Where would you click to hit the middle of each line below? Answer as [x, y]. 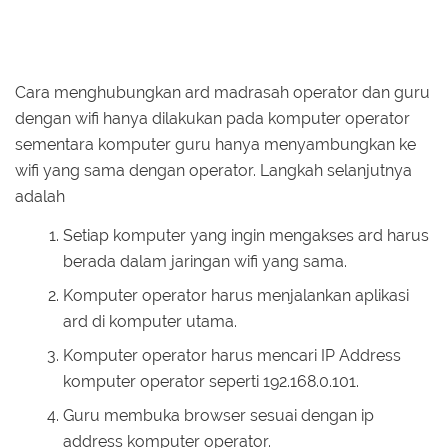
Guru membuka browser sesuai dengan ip [218, 415]
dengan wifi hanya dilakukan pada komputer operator [212, 118]
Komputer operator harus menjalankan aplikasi [236, 295]
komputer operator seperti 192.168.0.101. [211, 381]
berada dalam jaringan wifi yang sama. [205, 261]
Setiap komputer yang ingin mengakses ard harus [246, 235]
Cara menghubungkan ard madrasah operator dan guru [222, 92]
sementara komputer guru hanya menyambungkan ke [215, 144]
